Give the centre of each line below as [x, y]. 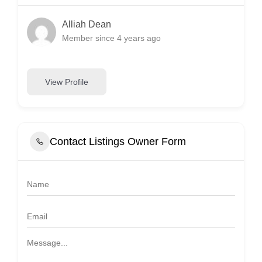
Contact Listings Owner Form [118, 141]
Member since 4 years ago [111, 38]
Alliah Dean [87, 24]
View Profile [67, 82]
